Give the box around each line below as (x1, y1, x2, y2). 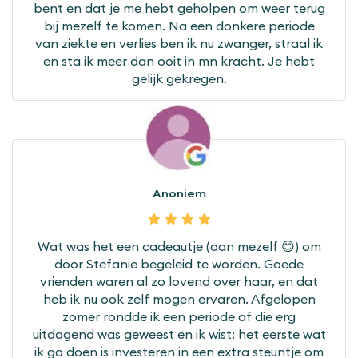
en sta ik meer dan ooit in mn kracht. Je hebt (43, 53, 315, 70)
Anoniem (152, 189, 206, 201)
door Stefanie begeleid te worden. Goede (54, 256, 304, 272)
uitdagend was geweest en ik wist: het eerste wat (32, 326, 326, 343)
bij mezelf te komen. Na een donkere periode (43, 18, 315, 34)
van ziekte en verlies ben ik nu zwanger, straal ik (35, 35, 323, 52)
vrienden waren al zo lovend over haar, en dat (40, 273, 318, 290)
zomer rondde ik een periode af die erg (62, 308, 296, 325)
